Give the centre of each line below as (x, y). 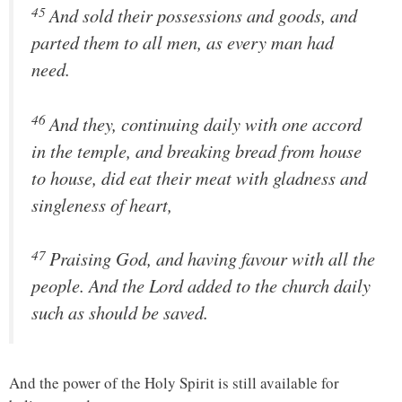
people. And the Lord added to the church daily (201, 286)
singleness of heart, (102, 204)
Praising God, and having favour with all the (212, 259)
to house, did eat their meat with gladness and (199, 177)
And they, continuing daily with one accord (205, 123)
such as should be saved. (120, 313)
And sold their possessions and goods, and (203, 16)
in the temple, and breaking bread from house (197, 150)
